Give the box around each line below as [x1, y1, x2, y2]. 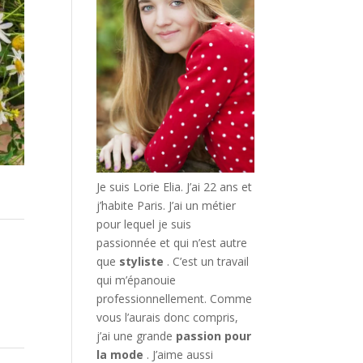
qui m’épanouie [96, 271, 177, 288]
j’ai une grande [96, 327, 177, 344]
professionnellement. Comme [96, 290, 253, 306]
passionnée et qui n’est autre [96, 234, 248, 250]
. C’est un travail [167, 253, 250, 269]
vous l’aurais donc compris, [96, 309, 239, 325]
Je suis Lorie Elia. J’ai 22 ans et [96, 178, 253, 194]
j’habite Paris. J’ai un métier [96, 197, 237, 213]
